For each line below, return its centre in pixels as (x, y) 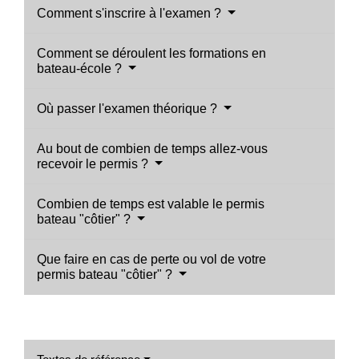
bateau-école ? (81, 68)
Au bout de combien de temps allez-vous (152, 148)
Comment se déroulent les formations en (151, 53)
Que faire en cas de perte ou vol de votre (151, 259)
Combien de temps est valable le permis (151, 204)
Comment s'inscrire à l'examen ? (131, 13)
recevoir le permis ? (94, 163)
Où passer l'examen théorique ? (129, 108)
